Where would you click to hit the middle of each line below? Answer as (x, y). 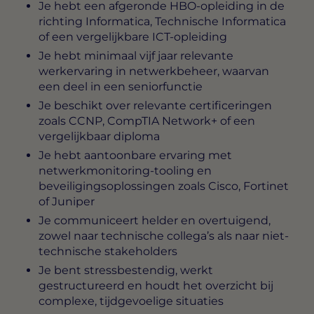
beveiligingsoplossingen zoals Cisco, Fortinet (164, 186)
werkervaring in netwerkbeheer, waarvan (154, 71)
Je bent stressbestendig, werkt (126, 271)
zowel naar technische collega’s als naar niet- (164, 236)
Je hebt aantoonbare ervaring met (135, 156)
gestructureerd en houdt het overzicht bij (156, 286)
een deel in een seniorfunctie (121, 87)
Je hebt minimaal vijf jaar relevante (136, 56)
